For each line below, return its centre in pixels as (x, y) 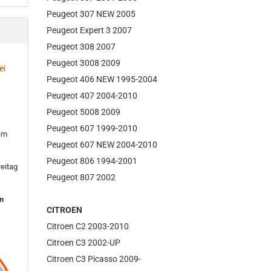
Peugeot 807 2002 (81, 177)
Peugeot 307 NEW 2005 (91, 14)
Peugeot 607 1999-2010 (92, 128)
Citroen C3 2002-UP (84, 243)
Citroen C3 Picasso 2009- (94, 259)
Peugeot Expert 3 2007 (90, 30)
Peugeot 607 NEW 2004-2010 (102, 145)
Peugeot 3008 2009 (84, 63)
